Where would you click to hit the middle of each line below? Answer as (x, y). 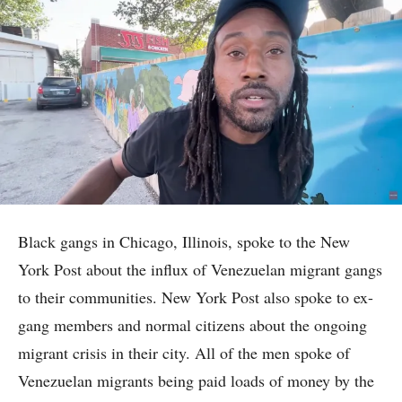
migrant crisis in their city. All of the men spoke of (184, 353)
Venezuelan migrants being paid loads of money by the (196, 381)
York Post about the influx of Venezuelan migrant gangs (200, 270)
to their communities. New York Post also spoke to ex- (196, 297)
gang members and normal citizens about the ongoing (192, 325)
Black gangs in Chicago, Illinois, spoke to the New (184, 242)
